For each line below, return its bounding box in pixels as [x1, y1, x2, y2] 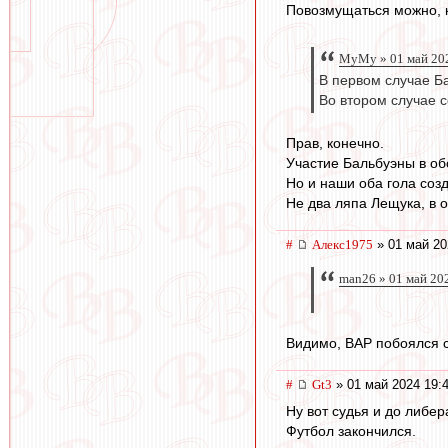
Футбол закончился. [286, 422, 416, 439]
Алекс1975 [312, 236, 373, 252]
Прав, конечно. [286, 134, 384, 151]
